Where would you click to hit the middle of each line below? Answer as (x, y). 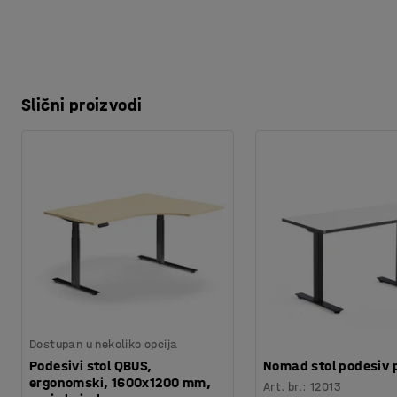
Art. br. (283, 386)
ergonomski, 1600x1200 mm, (120, 382)
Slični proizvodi (82, 105)
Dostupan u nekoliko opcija (104, 344)
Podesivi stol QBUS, (91, 365)
